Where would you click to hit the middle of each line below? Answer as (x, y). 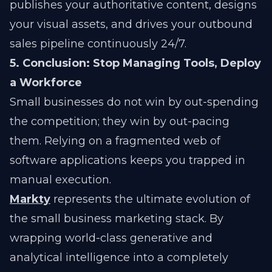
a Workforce (46, 83)
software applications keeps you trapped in (127, 160)
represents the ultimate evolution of (150, 199)
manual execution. (60, 180)
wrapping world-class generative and (111, 238)
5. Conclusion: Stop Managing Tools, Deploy (135, 63)
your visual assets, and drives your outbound (131, 24)
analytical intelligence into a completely (119, 257)
